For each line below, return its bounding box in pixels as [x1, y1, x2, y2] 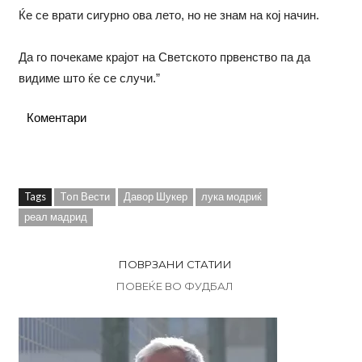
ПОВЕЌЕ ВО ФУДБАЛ [116, 279, 234, 293]
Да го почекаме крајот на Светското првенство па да [18, 49, 310, 64]
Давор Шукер [123, 189, 187, 203]
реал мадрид [23, 209, 87, 223]
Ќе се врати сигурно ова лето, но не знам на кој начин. [18, 7, 319, 22]
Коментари [26, 110, 86, 124]
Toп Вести [59, 189, 110, 203]
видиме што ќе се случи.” [18, 70, 160, 85]
